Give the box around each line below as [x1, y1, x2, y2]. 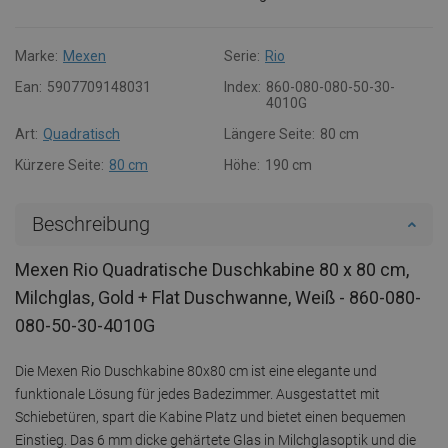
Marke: [15, 47, 58, 64]
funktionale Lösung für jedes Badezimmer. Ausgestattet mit [15, 385, 380, 402]
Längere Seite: [224, 125, 315, 142]
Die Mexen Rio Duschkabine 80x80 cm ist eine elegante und [15, 362, 377, 379]
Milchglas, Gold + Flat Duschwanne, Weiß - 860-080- [15, 286, 421, 308]
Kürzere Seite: [15, 156, 104, 173]
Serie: [224, 47, 260, 64]
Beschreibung [32, 211, 150, 236]
